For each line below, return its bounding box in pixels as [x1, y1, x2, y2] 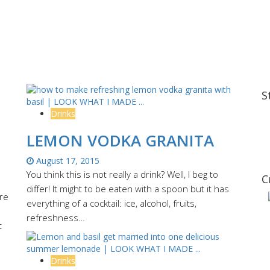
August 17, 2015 [34, 154, 99, 166]
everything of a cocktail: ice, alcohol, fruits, [27, 196, 196, 209]
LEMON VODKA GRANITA [27, 129, 214, 151]
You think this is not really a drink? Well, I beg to [27, 168, 218, 180]
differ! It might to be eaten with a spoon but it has [27, 182, 229, 195]
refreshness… [27, 211, 85, 224]
